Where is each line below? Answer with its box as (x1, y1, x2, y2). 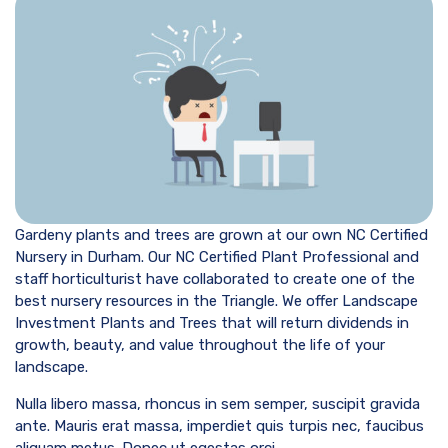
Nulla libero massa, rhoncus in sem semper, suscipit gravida (15, 394, 420, 413)
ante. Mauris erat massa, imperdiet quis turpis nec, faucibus (15, 416, 424, 435)
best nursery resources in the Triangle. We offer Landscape (15, 291, 418, 310)
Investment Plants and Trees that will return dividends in (15, 313, 409, 332)
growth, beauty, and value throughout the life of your (15, 335, 385, 354)
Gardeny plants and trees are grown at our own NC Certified (15, 225, 428, 244)
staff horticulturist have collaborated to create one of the (15, 269, 415, 288)
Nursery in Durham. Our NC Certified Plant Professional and (15, 247, 419, 266)
